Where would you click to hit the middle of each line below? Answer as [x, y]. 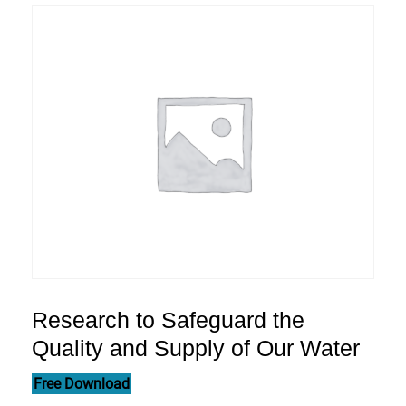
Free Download [82, 383]
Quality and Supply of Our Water [196, 348]
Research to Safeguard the [168, 319]
